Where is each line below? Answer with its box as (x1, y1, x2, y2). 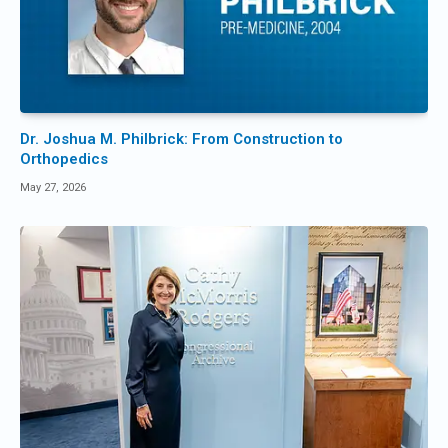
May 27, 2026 (20, 181, 86, 195)
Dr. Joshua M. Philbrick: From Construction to (20, 130, 343, 149)
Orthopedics (20, 150, 108, 169)
